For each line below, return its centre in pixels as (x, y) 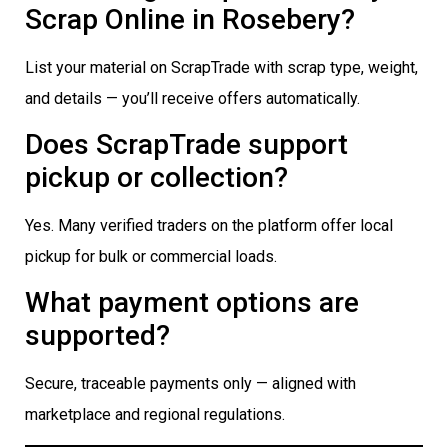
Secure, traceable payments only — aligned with (190, 384)
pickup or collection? (156, 178)
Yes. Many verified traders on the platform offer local (209, 226)
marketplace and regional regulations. (155, 415)
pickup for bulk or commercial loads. (151, 257)
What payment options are (192, 303)
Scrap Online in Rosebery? (190, 19)
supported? (97, 336)
